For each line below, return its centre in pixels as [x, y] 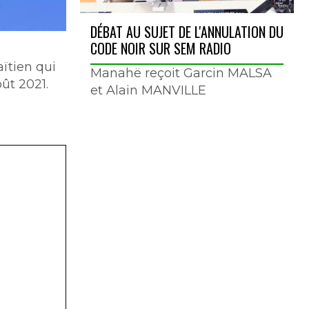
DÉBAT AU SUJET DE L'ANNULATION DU [187, 32]
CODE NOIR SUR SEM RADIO [161, 49]
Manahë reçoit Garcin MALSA [181, 73]
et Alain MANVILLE [148, 91]
